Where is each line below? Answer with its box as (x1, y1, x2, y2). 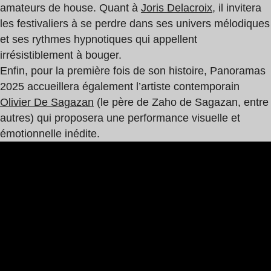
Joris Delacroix (141, 1, 212, 14)
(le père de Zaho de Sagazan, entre (94, 96, 269, 108)
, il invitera (212, 1, 261, 14)
